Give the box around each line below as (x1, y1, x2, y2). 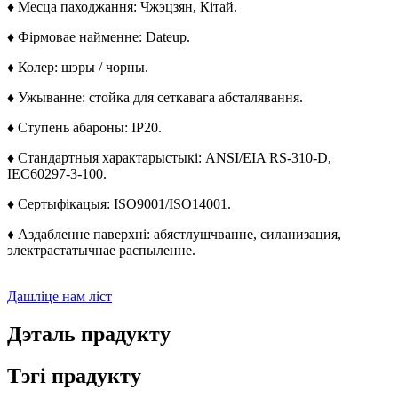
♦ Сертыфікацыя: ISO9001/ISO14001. (7, 196, 231, 212)
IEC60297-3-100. (7, 166, 107, 182)
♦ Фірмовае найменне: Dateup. (7, 29, 190, 45)
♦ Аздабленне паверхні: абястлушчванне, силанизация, (7, 227, 341, 243)
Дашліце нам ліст (7, 289, 112, 305)
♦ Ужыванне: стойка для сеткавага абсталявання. (7, 90, 303, 106)
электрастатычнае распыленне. (7, 243, 195, 259)
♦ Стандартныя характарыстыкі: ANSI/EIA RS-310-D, (7, 150, 331, 166)
